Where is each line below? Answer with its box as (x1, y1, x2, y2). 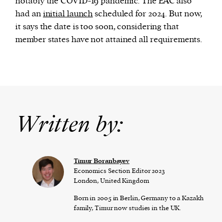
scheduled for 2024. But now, (93, 8, 203, 19)
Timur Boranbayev (73, 156, 130, 166)
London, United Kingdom (73, 176, 149, 185)
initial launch (43, 8, 93, 19)
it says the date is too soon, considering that (15, 21, 179, 32)
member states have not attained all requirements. (15, 34, 202, 45)
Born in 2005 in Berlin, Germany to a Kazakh (73, 193, 204, 202)
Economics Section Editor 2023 (73, 166, 165, 175)
